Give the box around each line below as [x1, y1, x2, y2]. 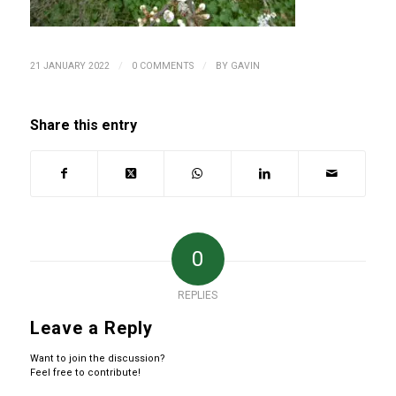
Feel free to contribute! [29, 367, 141, 379]
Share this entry [29, 117, 137, 134]
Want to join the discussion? [29, 353, 165, 365]
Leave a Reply [29, 317, 153, 339]
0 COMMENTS [131, 60, 194, 72]
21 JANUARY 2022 [29, 60, 110, 72]
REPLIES [178, 289, 218, 302]
